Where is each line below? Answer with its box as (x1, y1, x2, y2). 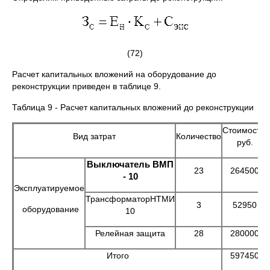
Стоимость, (222, 125, 267, 135)
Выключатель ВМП (87, 159, 174, 169)
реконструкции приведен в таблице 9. (12, 81, 161, 91)
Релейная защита (95, 228, 165, 238)
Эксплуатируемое (14, 183, 84, 193)
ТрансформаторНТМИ (86, 193, 175, 204)
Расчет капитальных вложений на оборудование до (12, 69, 216, 79)
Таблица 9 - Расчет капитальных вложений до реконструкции (12, 102, 254, 112)
